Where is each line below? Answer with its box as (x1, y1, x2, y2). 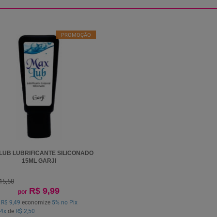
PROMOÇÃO (61, 31, 91, 38)
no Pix (61, 198, 77, 206)
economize (20, 198, 52, 206)
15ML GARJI (21, 157, 56, 164)
